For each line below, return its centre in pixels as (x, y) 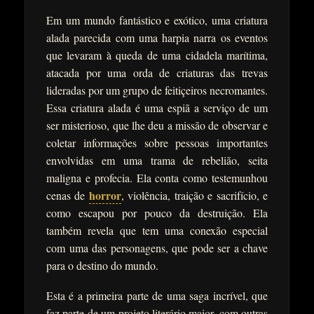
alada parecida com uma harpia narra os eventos (157, 38)
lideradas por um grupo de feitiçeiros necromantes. (157, 90)
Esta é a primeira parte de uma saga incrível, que (157, 296)
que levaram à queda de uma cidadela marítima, (157, 55)
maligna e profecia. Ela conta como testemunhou (157, 178)
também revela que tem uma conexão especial (157, 231)
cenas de (68, 196)
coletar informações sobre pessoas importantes (157, 143)
